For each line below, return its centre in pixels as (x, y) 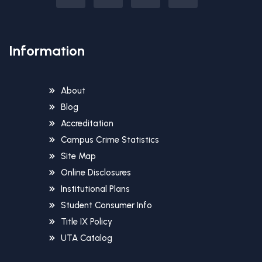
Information (47, 50)
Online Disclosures (96, 172)
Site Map (78, 156)
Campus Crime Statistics (110, 139)
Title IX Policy (87, 221)
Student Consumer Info (106, 205)
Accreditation (87, 123)
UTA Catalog (87, 238)
